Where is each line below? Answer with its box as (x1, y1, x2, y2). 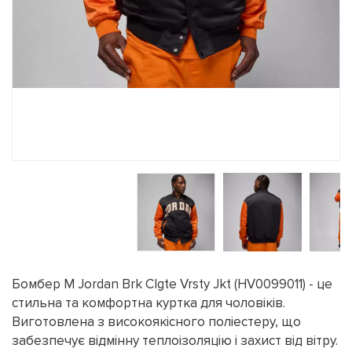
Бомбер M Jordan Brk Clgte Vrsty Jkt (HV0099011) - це (12, 276, 332, 292)
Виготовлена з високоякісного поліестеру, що (12, 313, 301, 330)
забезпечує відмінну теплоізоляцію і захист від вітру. (12, 332, 338, 349)
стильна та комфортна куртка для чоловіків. (12, 295, 285, 311)
